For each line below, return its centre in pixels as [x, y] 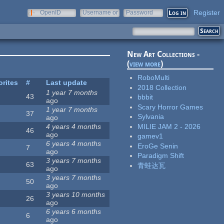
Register [207, 12]
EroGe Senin [158, 146]
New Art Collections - [163, 54]
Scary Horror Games [170, 107]
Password [139, 12]
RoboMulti [154, 78]
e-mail [91, 19]
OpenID [50, 12]
